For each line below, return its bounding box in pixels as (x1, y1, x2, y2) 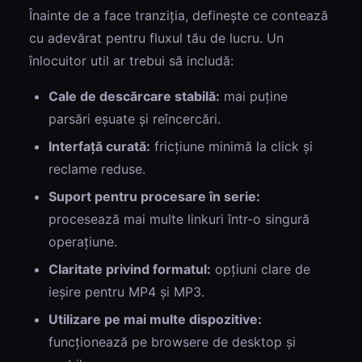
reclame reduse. (48, 161, 145, 177)
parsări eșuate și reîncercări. (48, 111, 221, 127)
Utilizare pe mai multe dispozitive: (48, 311, 262, 327)
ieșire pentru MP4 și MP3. (48, 284, 204, 300)
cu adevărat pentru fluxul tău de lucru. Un (29, 30, 284, 46)
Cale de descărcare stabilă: (48, 88, 220, 104)
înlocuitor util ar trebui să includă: (29, 53, 234, 69)
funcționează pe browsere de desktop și (48, 334, 296, 350)
